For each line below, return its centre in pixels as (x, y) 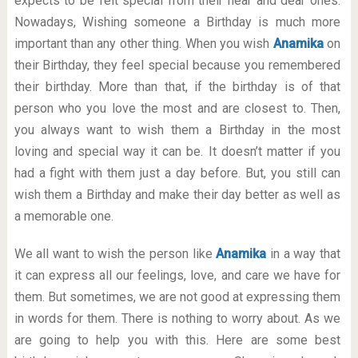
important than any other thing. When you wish (143, 44)
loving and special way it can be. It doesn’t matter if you (177, 151)
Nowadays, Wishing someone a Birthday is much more (177, 22)
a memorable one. (64, 216)
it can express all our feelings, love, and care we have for (177, 275)
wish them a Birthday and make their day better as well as (177, 195)
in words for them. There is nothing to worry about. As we (177, 318)
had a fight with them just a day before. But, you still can (177, 173)
